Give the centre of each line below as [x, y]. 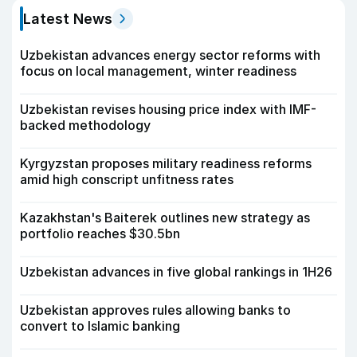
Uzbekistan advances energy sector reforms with [170, 55]
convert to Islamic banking [100, 326]
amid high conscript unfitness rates [127, 180]
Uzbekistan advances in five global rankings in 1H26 [176, 272]
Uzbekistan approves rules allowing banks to [155, 310]
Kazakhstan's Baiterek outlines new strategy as [165, 218]
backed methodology [85, 126]
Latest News [68, 19]
